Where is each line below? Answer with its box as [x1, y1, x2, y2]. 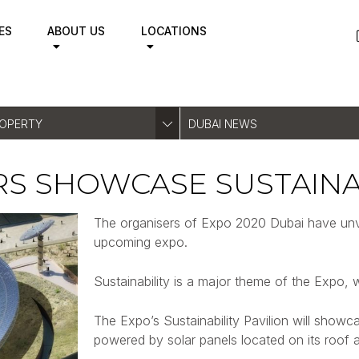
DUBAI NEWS [188, 117, 257, 131]
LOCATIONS [140, 24, 207, 38]
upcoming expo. [93, 234, 188, 250]
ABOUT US [47, 24, 106, 38]
